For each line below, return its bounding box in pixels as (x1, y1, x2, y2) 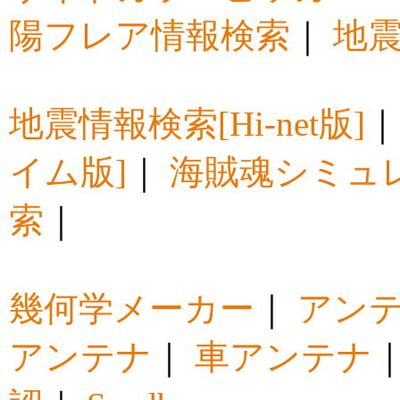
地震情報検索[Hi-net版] (9, 104, 365, 144)
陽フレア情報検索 (9, 16, 290, 55)
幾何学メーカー (9, 289, 254, 329)
